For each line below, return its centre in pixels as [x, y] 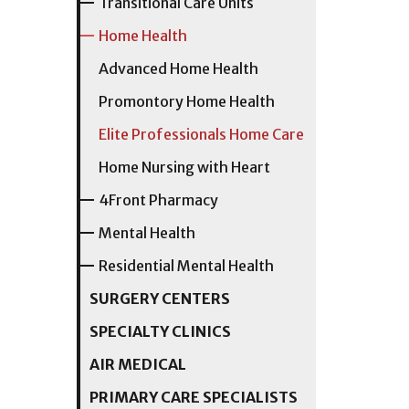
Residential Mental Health [186, 266]
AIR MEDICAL [137, 364]
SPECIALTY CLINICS [160, 331]
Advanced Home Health [178, 68]
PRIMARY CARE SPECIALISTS [193, 397]
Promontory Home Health [186, 101]
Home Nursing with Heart [184, 167]
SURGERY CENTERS [159, 299]
